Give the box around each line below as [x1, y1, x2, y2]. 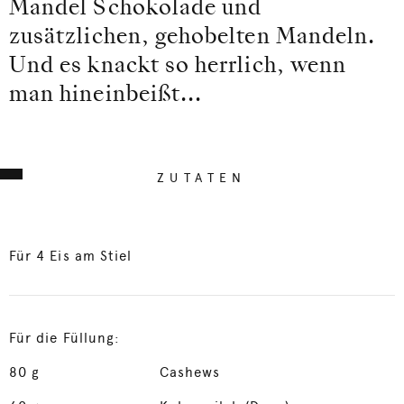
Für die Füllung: [9, 330, 121, 346]
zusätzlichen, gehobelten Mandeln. [9, 27, 376, 49]
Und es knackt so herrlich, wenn [9, 56, 347, 78]
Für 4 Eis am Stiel [9, 248, 133, 264]
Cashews [159, 364, 220, 381]
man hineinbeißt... [9, 85, 203, 106]
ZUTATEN [157, 170, 247, 185]
